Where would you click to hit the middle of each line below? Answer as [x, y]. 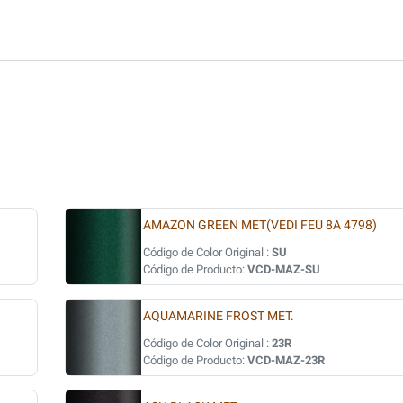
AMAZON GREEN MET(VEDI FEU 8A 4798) [260, 225]
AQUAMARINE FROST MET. [219, 316]
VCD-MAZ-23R [286, 360]
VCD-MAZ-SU [284, 269]
